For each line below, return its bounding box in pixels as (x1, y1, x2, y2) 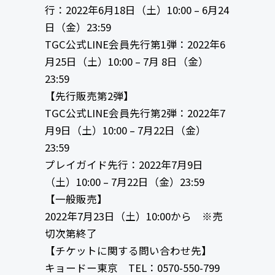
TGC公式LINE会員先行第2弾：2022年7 (44, 106, 225, 121)
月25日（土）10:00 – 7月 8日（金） (44, 54, 209, 69)
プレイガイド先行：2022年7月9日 (44, 157, 203, 172)
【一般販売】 (44, 192, 107, 207)
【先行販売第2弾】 (44, 88, 134, 104)
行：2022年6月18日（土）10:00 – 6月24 (44, 2, 229, 18)
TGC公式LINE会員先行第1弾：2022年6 (44, 37, 225, 52)
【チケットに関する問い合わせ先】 (44, 243, 212, 258)
